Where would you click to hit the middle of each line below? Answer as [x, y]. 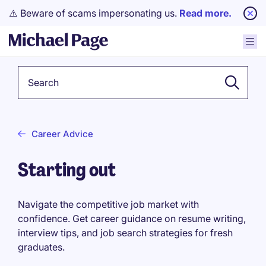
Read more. [205, 13]
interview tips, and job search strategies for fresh [125, 233]
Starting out [67, 170]
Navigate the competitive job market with [108, 204]
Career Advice [62, 134]
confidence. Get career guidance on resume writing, [132, 218]
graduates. [41, 247]
